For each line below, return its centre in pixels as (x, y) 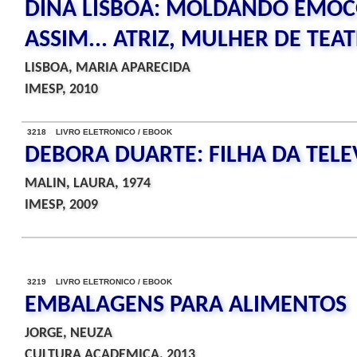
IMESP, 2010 (61, 90)
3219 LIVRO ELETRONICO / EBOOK (100, 282)
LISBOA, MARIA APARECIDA (108, 68)
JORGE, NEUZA (69, 333)
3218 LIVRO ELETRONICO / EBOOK (100, 132)
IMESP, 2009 (61, 205)
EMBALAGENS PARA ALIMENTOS (186, 306)
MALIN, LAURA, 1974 (88, 184)
